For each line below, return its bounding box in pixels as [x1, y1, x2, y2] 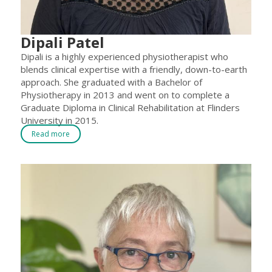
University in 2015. [21, 114, 98, 126]
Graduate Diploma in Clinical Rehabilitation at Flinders [21, 101, 240, 114]
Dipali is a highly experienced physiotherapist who [21, 50, 228, 63]
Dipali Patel [21, 32, 104, 52]
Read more [32, 128, 70, 139]
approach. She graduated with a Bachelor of [21, 75, 202, 88]
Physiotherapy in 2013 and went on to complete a [21, 88, 229, 101]
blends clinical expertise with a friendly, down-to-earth [21, 63, 247, 75]
